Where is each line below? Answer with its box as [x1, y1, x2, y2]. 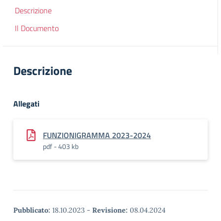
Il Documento [15, 22, 59, 34]
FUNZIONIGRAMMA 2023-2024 [43, 129, 151, 141]
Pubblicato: [13, 206, 50, 215]
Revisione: [92, 206, 128, 215]
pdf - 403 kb [43, 141, 78, 151]
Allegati [13, 98, 39, 110]
